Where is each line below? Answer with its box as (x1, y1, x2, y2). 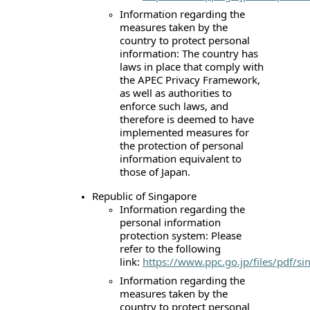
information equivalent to (120, 151, 241, 165)
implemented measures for (120, 125, 249, 139)
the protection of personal (120, 138, 244, 152)
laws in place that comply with (120, 59, 264, 73)
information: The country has (120, 46, 258, 60)
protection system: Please (120, 228, 241, 242)
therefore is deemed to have (120, 111, 254, 126)
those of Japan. (120, 164, 190, 179)
